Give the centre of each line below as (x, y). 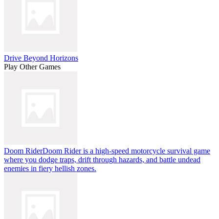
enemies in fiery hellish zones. (50, 168)
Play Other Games (32, 66)
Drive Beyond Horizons (41, 58)
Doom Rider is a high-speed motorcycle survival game (126, 151)
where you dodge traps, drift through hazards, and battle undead (102, 159)
